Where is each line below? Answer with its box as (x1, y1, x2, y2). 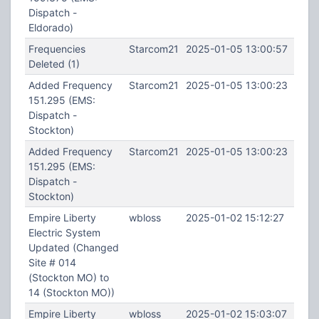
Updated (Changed (28, 241, 119, 253)
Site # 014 (28, 256, 76, 268)
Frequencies (28, 43, 85, 55)
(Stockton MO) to (28, 271, 109, 283)
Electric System (28, 226, 100, 239)
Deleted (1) (28, 58, 80, 70)
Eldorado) (28, 21, 73, 33)
